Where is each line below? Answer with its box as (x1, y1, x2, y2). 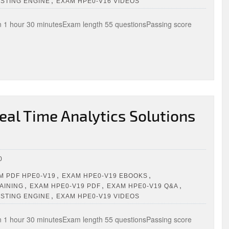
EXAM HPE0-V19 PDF (30, 182, 101, 190)
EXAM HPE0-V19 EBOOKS (62, 172, 148, 179)
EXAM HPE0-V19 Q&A (107, 182, 178, 190)
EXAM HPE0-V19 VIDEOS (56, 192, 140, 200)
